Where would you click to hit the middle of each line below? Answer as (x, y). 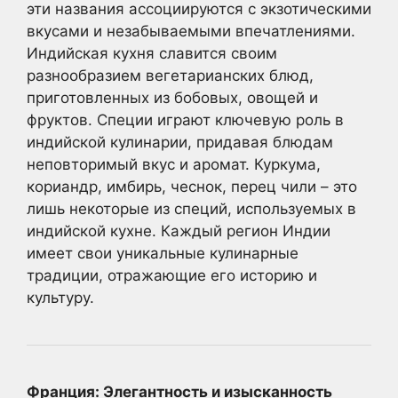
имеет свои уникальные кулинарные (163, 253)
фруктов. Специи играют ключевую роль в (185, 120)
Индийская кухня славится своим (152, 53)
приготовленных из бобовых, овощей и (172, 98)
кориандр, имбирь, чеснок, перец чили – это (192, 187)
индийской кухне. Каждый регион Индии (179, 231)
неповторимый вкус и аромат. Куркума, (174, 164)
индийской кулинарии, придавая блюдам (180, 142)
